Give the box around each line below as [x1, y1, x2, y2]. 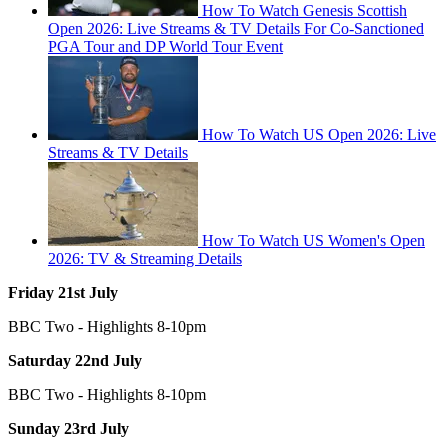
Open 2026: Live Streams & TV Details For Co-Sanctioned [48, 19, 424, 37]
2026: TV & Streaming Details [48, 249, 242, 267]
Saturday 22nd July [8, 351, 142, 369]
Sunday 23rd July [8, 419, 129, 437]
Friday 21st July [8, 283, 118, 301]
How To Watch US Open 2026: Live [202, 125, 436, 143]
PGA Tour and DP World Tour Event [48, 37, 283, 55]
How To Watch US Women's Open [202, 231, 425, 249]
